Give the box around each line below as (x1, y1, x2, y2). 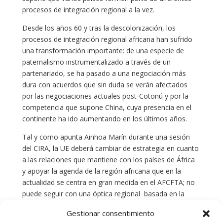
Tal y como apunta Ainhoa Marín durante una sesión (22, 132, 190, 142)
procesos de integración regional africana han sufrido (22, 34, 192, 44)
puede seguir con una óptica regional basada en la (22, 188, 184, 198)
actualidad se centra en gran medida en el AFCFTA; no (22, 177, 195, 187)
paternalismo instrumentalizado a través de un (22, 57, 171, 67)
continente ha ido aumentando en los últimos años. (22, 113, 187, 123)
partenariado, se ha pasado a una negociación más (22, 68, 186, 78)
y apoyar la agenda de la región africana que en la (22, 166, 181, 176)
